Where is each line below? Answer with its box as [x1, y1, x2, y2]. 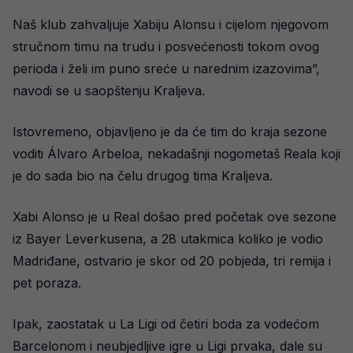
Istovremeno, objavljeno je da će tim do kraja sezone [13, 124, 327, 139]
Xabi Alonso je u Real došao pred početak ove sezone [13, 209, 336, 225]
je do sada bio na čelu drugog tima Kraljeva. [13, 168, 273, 184]
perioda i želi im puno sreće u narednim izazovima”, [13, 61, 320, 76]
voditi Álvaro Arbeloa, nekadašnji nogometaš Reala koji [13, 146, 340, 162]
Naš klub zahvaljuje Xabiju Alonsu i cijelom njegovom [13, 17, 329, 32]
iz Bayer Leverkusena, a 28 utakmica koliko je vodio [13, 231, 323, 247]
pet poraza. [13, 275, 81, 291]
